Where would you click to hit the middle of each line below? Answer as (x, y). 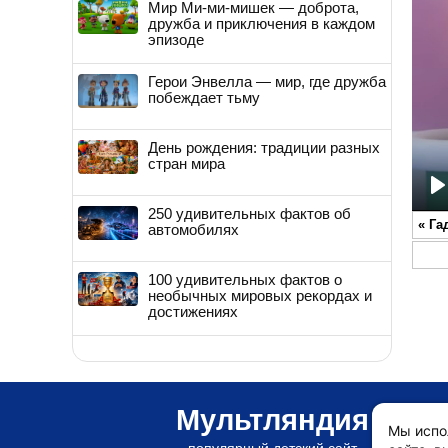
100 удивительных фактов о (245, 279)
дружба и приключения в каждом (261, 23)
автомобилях (193, 229)
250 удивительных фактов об (249, 213)
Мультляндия (272, 419)
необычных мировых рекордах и (260, 295)
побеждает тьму (204, 97)
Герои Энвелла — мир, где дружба (267, 81)
